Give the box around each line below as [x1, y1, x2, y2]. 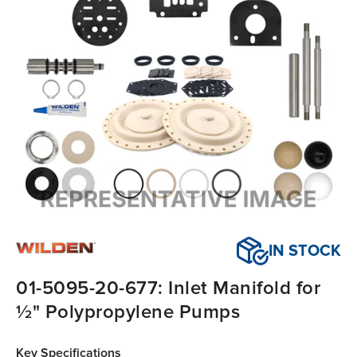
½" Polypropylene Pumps [16, 300, 240, 324]
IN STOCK [269, 241, 341, 261]
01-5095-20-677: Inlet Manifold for [16, 277, 320, 300]
